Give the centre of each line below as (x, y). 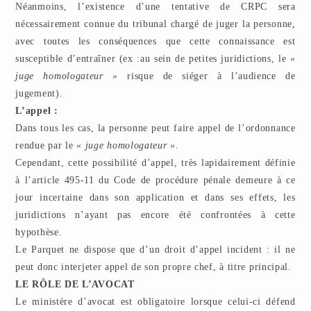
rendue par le (46, 145)
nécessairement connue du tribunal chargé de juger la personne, (155, 24)
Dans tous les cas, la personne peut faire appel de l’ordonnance (155, 128)
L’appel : (37, 111)
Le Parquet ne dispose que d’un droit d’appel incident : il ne (155, 250)
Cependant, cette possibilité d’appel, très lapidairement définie (155, 163)
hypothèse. (39, 232)
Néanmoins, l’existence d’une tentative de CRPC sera (155, 7)
